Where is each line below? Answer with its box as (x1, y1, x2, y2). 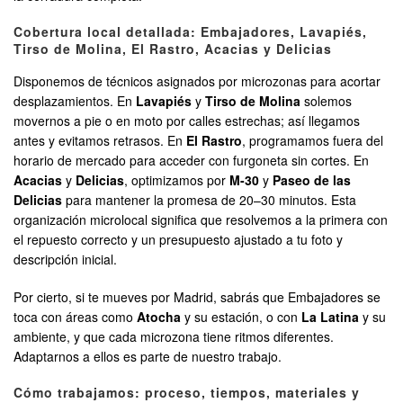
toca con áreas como (13, 308, 137, 327)
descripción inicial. (13, 250, 117, 269)
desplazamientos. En (13, 92, 136, 111)
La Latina (301, 308, 359, 327)
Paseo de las (273, 171, 351, 190)
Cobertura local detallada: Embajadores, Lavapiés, (13, 22, 367, 41)
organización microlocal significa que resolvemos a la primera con (13, 210, 388, 229)
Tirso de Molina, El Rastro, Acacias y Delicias (13, 40, 332, 58)
